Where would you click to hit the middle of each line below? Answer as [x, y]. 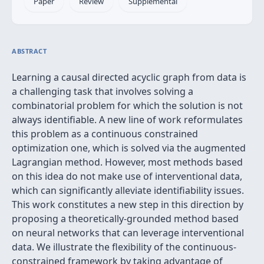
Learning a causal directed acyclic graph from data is [129, 77]
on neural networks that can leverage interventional [128, 233]
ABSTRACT [29, 51]
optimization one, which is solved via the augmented [129, 148]
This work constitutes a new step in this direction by [128, 204]
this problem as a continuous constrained [105, 134]
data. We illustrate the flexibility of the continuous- [124, 247]
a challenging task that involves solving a [103, 91]
